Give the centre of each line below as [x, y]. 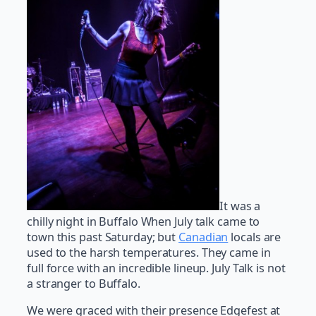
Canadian [203, 237]
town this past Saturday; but [103, 237]
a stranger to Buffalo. [84, 284]
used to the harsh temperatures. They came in [149, 253]
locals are [255, 237]
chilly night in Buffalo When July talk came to [144, 222]
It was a [240, 206]
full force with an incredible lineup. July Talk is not [156, 268]
